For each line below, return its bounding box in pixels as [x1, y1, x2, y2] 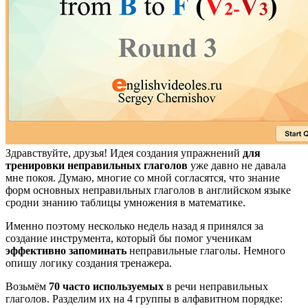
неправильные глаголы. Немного [126, 244, 285, 256]
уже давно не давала [188, 159, 286, 171]
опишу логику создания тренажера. [5, 256, 172, 269]
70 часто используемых [49, 280, 164, 292]
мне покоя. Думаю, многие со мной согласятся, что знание [5, 171, 280, 184]
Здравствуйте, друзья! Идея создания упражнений [5, 146, 243, 159]
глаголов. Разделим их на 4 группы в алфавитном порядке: [5, 292, 283, 305]
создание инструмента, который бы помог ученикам [5, 232, 252, 244]
